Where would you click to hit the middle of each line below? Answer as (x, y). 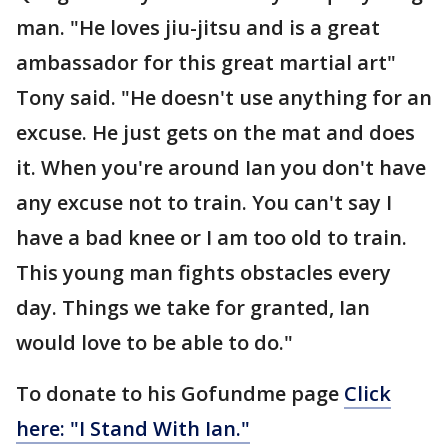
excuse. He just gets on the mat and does (215, 132)
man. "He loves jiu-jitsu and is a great (198, 27)
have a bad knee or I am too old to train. (211, 237)
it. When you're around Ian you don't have (221, 167)
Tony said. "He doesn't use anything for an (224, 97)
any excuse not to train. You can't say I (204, 202)
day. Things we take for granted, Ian (193, 307)
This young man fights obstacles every (203, 272)
